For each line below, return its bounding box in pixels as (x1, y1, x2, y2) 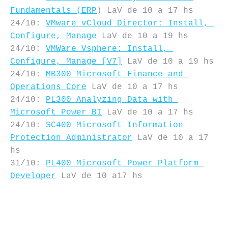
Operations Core (10, 82, 87, 92)
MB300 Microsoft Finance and (46, 70, 183, 79)
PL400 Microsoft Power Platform (46, 159, 198, 168)
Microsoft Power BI (10, 108, 102, 117)
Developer (10, 172, 56, 181)
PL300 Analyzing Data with (46, 95, 173, 104)
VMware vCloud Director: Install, (46, 19, 209, 28)
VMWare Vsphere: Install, (46, 44, 168, 53)
